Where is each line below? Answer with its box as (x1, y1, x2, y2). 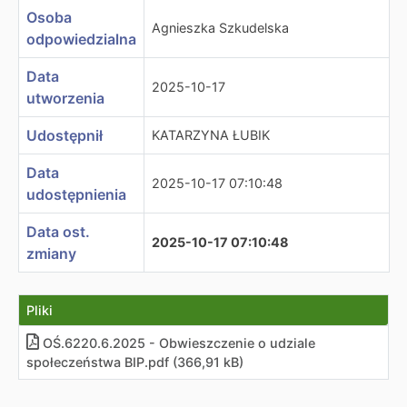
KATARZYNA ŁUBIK (152, 127, 270, 143)
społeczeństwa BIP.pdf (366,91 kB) (26, 354, 243, 370)
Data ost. (26, 223, 90, 241)
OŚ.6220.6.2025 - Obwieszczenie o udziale (43, 335, 315, 351)
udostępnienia (26, 185, 126, 203)
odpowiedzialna (26, 30, 136, 48)
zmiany (26, 244, 76, 263)
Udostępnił (26, 126, 103, 144)
